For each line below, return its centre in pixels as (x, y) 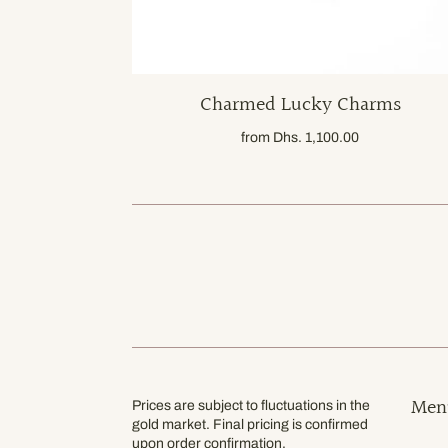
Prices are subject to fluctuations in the (251, 405)
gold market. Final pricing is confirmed (250, 424)
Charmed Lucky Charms (300, 104)
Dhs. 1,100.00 (316, 137)
